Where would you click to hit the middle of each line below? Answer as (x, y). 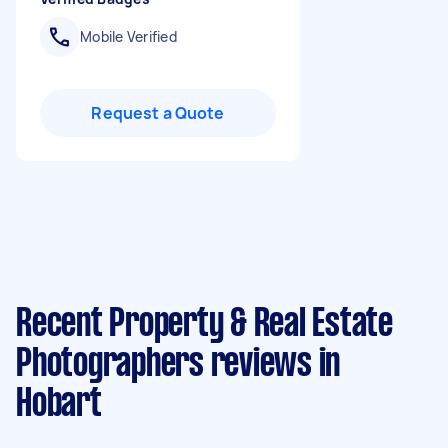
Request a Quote (158, 113)
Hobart (59, 405)
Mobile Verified (128, 36)
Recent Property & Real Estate (204, 325)
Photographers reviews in (178, 365)
